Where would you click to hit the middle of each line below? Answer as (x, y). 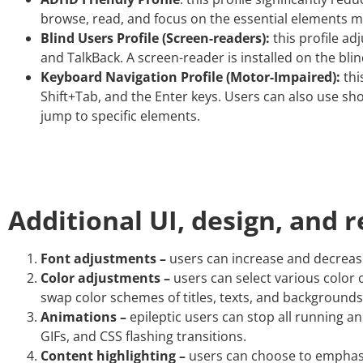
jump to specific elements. (120, 115)
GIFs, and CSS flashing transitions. (143, 336)
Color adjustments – (105, 278)
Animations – (83, 316)
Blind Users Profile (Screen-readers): (155, 38)
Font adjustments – (103, 258)
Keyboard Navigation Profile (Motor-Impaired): (190, 77)
